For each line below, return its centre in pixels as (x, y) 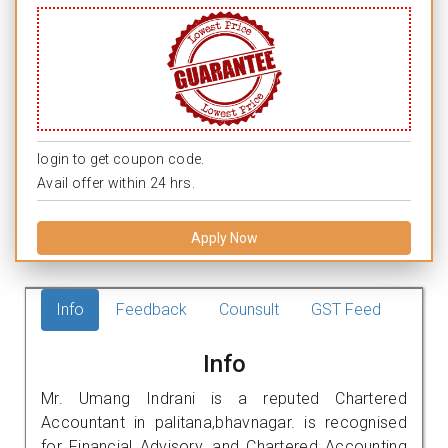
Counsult (249, 309)
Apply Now (224, 237)
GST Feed (346, 309)
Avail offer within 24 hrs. (116, 182)
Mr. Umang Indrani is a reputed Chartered (224, 398)
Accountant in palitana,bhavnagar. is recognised (224, 422)
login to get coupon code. (121, 158)
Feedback (151, 309)
